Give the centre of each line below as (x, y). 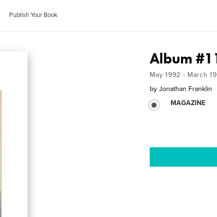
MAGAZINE (188, 103)
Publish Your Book (34, 15)
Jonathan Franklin (186, 89)
